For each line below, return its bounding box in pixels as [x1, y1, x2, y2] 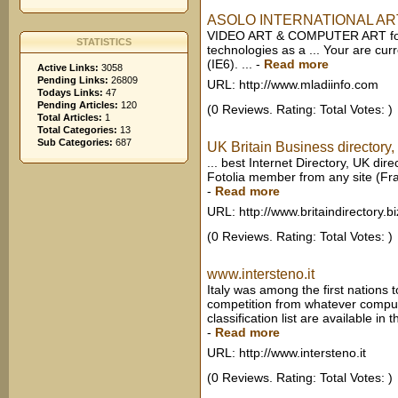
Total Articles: [37, 112, 102, 123]
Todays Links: [37, 87, 103, 98]
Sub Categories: [37, 137, 113, 147]
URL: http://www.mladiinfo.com [207, 77, 378, 92]
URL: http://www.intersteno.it [207, 346, 366, 360]
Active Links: [37, 62, 99, 73]
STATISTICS [76, 36, 131, 47]
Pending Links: [37, 75, 108, 85]
